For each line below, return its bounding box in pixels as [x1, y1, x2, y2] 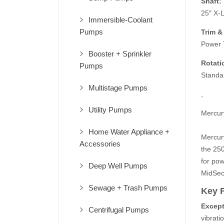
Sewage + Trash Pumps [88, 183, 167, 192]
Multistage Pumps [88, 83, 147, 92]
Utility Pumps [88, 105, 132, 114]
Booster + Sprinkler [88, 49, 151, 58]
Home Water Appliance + [88, 127, 169, 136]
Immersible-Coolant [88, 15, 152, 24]
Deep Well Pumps [88, 161, 147, 170]
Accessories [79, 139, 120, 148]
